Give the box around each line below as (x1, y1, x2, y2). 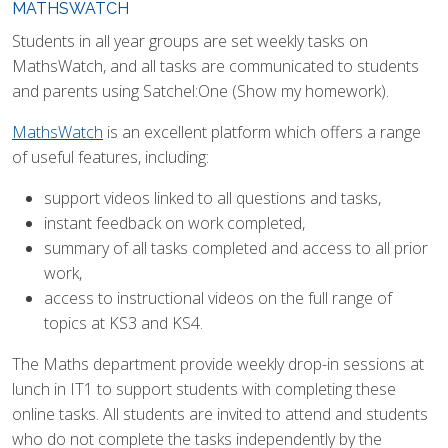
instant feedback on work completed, (44, 212, 305, 234)
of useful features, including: (12, 146, 209, 168)
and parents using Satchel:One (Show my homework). (12, 80, 389, 102)
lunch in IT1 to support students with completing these (12, 378, 396, 400)
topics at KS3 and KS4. (44, 312, 203, 334)
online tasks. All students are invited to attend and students (12, 403, 428, 425)
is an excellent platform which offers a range (103, 121, 421, 143)
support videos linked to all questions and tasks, (44, 187, 381, 209)
